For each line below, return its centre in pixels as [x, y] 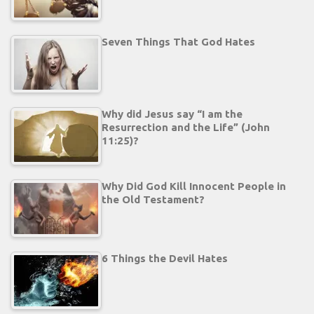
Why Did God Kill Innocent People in [194, 186]
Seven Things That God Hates [178, 42]
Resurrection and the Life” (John [186, 128]
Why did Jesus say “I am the [172, 114]
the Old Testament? [153, 200]
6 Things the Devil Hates [165, 259]
